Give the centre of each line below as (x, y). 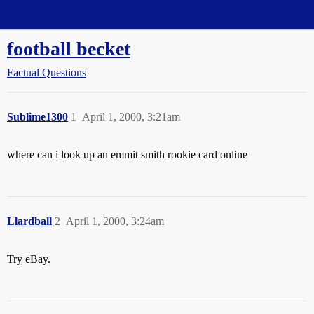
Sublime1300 (37, 117)
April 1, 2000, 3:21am (131, 117)
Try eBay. (29, 259)
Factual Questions (47, 73)
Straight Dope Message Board (74, 14)
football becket (69, 49)
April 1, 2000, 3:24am (115, 221)
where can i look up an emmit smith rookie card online (127, 155)
